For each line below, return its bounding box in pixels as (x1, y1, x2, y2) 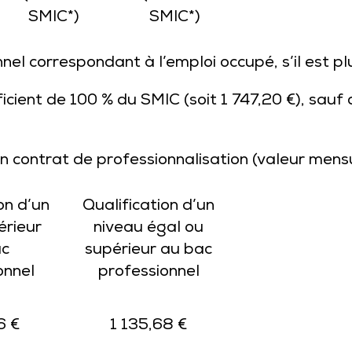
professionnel (97, 263, 200, 282)
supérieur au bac (85, 241, 212, 260)
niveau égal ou (93, 219, 203, 238)
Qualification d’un (82, 197, 214, 216)
